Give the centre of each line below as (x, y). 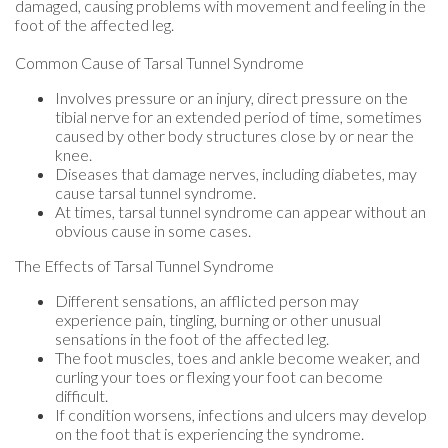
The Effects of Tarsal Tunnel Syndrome (144, 266)
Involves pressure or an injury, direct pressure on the (231, 98)
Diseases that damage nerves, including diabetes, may (236, 174)
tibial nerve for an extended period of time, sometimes (238, 117)
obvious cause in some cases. (153, 231)
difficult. (81, 396)
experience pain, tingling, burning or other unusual (218, 320)
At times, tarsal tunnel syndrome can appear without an (240, 212)
